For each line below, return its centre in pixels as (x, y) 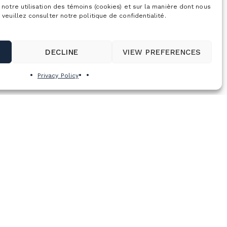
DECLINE (62, 52)
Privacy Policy (58, 75)
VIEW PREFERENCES (162, 52)
